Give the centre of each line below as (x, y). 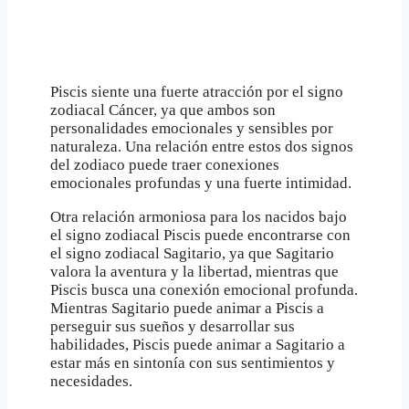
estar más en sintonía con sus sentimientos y (193, 363)
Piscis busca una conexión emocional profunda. (204, 290)
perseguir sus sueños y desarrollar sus (173, 327)
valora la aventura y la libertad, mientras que (194, 272)
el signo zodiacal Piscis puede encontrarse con (200, 236)
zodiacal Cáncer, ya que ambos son (163, 110)
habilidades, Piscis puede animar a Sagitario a (198, 345)
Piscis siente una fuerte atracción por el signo (197, 92)
